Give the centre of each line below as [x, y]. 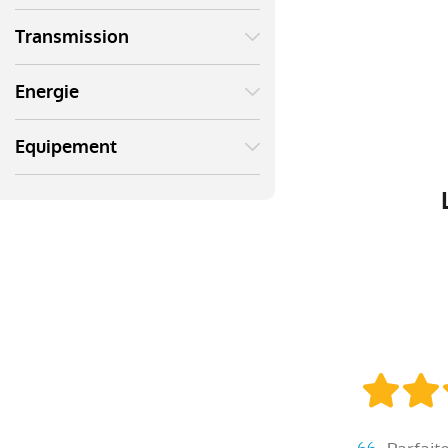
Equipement [66, 147]
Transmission [72, 37]
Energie [47, 92]
